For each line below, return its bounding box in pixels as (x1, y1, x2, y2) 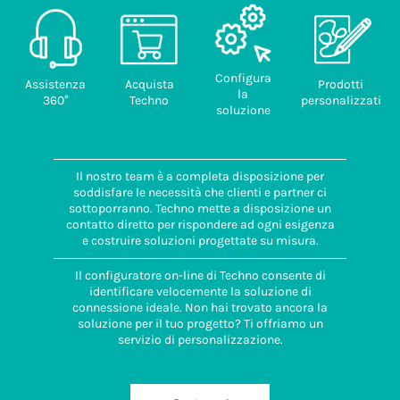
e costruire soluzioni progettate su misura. (81, 233, 319, 248)
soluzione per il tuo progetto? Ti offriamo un (77, 316, 323, 331)
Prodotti (318, 77, 363, 92)
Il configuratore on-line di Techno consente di (74, 268, 326, 283)
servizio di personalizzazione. (117, 332, 283, 347)
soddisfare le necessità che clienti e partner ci (73, 185, 327, 200)
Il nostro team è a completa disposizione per (76, 169, 324, 184)
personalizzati (300, 93, 381, 108)
